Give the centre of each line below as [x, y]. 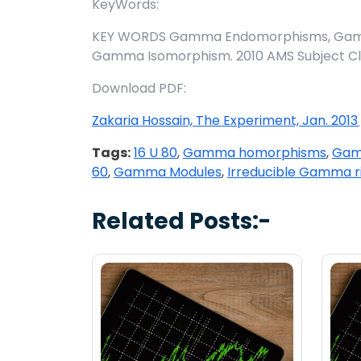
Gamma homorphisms [255, 153]
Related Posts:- [181, 222]
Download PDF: [139, 89]
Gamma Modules [168, 172]
